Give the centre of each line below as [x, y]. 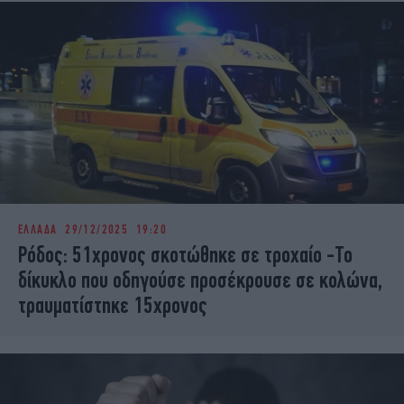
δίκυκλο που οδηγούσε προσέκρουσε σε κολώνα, [200, 280]
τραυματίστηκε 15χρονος [113, 305]
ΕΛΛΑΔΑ [38, 230]
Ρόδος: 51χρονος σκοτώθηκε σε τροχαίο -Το [185, 255]
